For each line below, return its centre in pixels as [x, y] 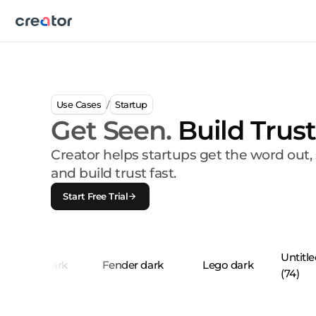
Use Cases [79, 104]
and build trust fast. [114, 174]
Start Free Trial [96, 196]
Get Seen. [111, 130]
